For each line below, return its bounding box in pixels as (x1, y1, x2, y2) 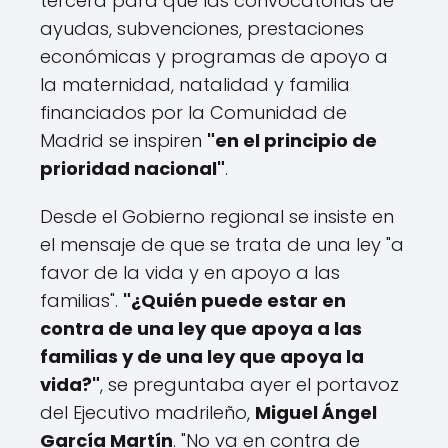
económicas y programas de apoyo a (40, 44, 388, 70)
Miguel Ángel (255, 400, 377, 426)
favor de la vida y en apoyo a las (40, 260, 340, 286)
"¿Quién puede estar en (123, 288, 346, 314)
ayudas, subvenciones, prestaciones (40, 16, 364, 42)
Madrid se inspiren (40, 128, 207, 154)
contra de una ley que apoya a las (40, 316, 362, 342)
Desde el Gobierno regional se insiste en (40, 204, 394, 230)
